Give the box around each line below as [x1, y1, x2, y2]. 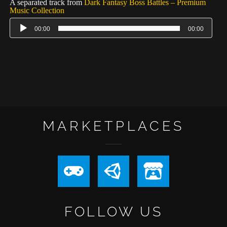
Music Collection [9, 6, 64, 15]
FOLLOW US [64, 204, 163, 220]
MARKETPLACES [42, 118, 185, 134]
